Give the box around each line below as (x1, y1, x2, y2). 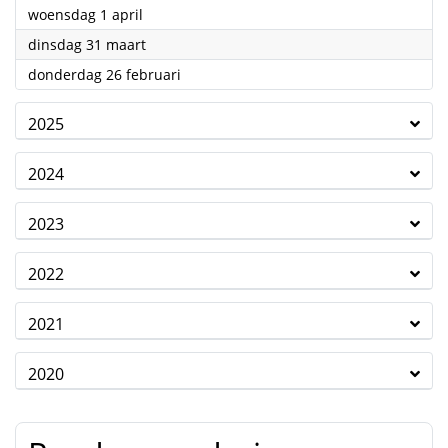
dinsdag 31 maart (28, 35, 146, 54)
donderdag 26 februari (28, 65, 181, 84)
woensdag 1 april (28, 5, 143, 24)
